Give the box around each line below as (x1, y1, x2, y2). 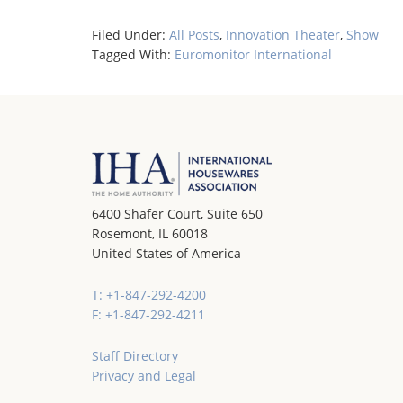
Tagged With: (92, 46, 175, 63)
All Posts (169, 26, 219, 43)
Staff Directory (92, 347, 178, 365)
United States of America (92, 245, 241, 263)
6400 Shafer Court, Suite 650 (92, 205, 263, 223)
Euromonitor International (175, 46, 332, 63)
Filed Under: (92, 26, 169, 43)
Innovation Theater (226, 26, 340, 43)
